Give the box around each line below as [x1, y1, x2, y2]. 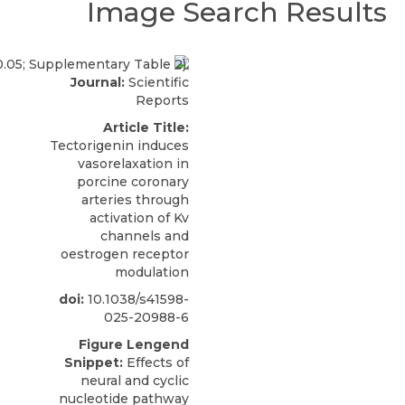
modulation [115, 263, 189, 280]
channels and [100, 227, 189, 244]
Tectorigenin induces [50, 137, 189, 154]
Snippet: [64, 353, 123, 371]
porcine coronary [77, 173, 189, 190]
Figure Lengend [79, 335, 189, 353]
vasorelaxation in [78, 155, 189, 172]
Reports [136, 91, 189, 108]
